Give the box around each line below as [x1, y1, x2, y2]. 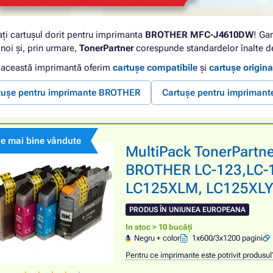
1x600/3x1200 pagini [192, 233, 263, 243]
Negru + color [134, 233, 180, 243]
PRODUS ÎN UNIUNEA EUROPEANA [129, 205, 246, 214]
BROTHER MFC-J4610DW [145, 29, 253, 40]
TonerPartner [79, 43, 133, 54]
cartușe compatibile [113, 62, 197, 73]
